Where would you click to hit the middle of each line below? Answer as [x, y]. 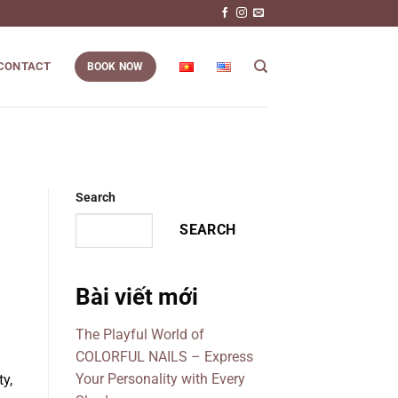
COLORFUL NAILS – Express [164, 357]
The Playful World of [139, 335]
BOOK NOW [115, 67]
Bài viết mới [136, 297]
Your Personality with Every [160, 379]
